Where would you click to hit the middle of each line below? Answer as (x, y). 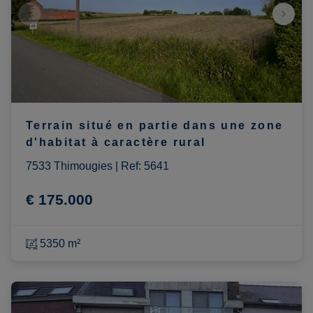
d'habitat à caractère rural (116, 142)
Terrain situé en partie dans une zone (154, 125)
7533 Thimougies (69, 166)
